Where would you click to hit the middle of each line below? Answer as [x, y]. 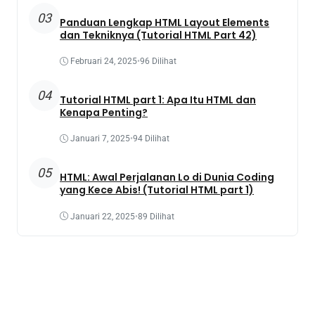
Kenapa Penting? [104, 112]
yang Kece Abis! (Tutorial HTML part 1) [157, 190]
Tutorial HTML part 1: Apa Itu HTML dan [158, 99]
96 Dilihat [158, 62]
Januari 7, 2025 [100, 139]
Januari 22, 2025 [103, 216]
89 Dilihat [156, 216]
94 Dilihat [151, 139]
